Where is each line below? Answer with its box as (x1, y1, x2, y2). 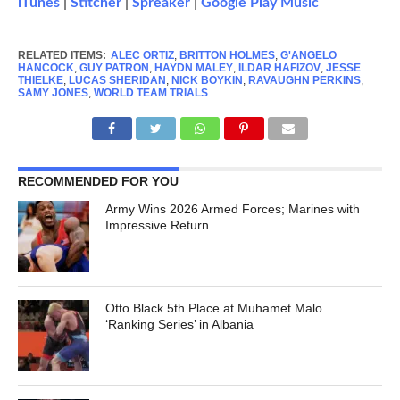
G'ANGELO (279, 49, 337, 62)
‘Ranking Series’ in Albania (105, 317, 254, 332)
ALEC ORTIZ (110, 49, 174, 62)
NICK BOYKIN (171, 74, 243, 87)
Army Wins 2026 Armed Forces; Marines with (105, 202, 361, 217)
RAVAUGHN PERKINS (247, 74, 361, 87)
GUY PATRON (79, 62, 149, 75)
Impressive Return (105, 218, 210, 233)
